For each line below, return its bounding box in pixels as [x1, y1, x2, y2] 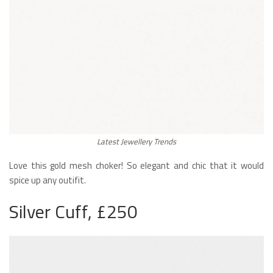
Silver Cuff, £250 [9, 197, 138, 226]
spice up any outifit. [9, 173, 86, 188]
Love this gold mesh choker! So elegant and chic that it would [9, 158, 264, 173]
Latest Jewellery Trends [97, 135, 176, 148]
